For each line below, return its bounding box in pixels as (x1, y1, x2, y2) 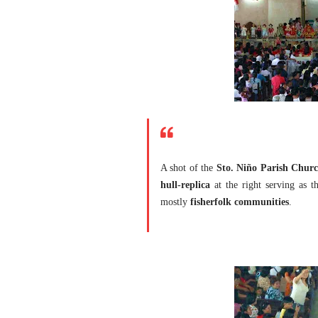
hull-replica (160, 180, 210, 190)
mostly (160, 197, 190, 207)
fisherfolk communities (190, 197, 289, 207)
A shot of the (160, 163, 216, 173)
